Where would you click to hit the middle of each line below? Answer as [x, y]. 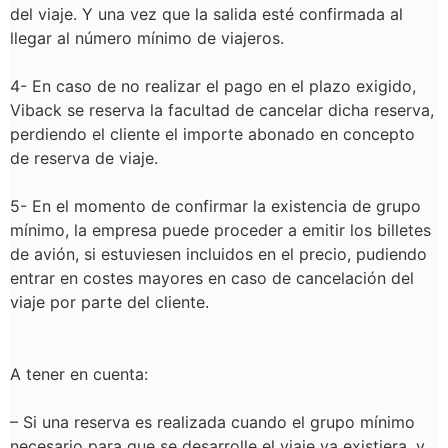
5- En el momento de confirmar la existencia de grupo [215, 206]
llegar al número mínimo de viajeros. [147, 38]
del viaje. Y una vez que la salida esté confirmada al [206, 14]
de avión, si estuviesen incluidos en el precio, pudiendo [218, 254]
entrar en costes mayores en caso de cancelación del [212, 278]
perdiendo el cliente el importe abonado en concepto [212, 134]
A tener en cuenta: [79, 374]
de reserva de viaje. [84, 158]
